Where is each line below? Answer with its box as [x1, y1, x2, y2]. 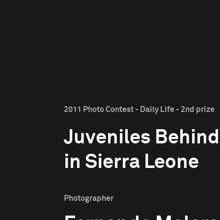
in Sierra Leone [64, 153, 199, 172]
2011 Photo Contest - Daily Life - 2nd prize [64, 106, 215, 113]
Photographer [64, 194, 113, 202]
